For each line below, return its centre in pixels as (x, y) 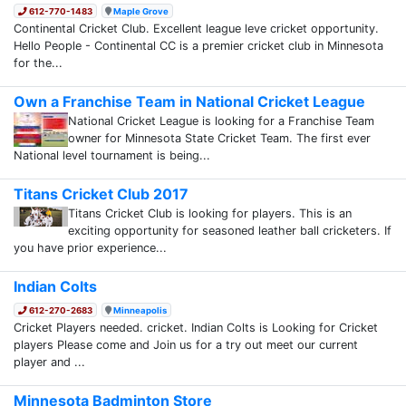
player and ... (49, 362)
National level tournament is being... (112, 155)
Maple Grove (141, 11)
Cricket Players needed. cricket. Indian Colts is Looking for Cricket (196, 327)
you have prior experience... (90, 247)
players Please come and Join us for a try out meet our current (186, 344)
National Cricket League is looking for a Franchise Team (221, 121)
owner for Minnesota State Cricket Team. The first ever (219, 138)
